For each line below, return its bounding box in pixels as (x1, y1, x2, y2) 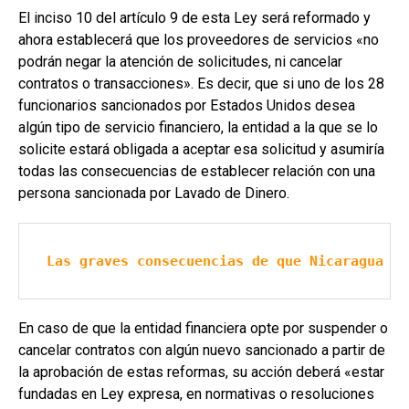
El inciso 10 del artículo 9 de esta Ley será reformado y (18, 8, 371, 26)
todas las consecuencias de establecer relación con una (18, 162, 375, 180)
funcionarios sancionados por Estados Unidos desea (18, 96, 355, 114)
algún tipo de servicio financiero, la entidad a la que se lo (18, 118, 378, 136)
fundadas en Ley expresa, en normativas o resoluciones (18, 384, 374, 403)
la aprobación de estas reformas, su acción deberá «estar (18, 362, 384, 381)
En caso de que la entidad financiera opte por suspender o (18, 319, 388, 337)
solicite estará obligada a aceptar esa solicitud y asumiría (18, 140, 384, 158)
